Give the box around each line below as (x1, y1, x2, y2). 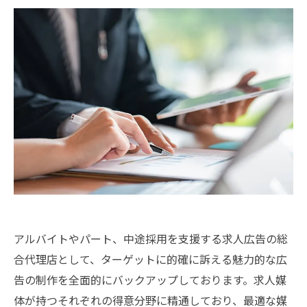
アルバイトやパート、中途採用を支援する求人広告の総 (14, 230, 288, 247)
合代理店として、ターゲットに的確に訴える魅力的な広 (14, 250, 287, 267)
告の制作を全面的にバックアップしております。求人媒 (14, 271, 286, 288)
